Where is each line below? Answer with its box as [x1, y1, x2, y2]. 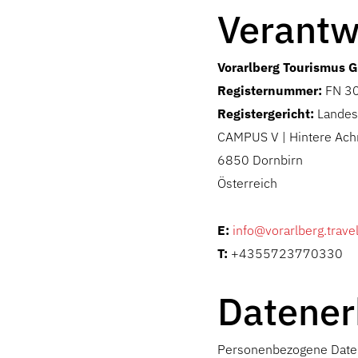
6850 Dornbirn [217, 152, 303, 168]
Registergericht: [217, 105, 314, 121]
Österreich [217, 175, 277, 191]
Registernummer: [217, 82, 322, 98]
